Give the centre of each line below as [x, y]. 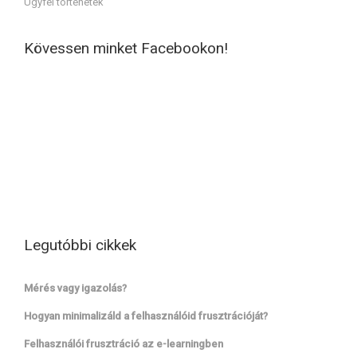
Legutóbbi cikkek [80, 245]
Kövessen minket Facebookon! [126, 48]
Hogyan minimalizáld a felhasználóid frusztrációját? [146, 316]
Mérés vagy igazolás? [75, 288]
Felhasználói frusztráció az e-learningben [124, 344]
